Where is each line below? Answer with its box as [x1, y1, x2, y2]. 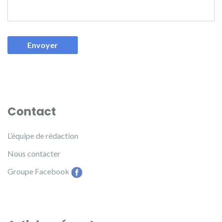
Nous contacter [7, 148, 60, 158]
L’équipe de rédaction [7, 130, 78, 140]
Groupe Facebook [7, 166, 69, 176]
